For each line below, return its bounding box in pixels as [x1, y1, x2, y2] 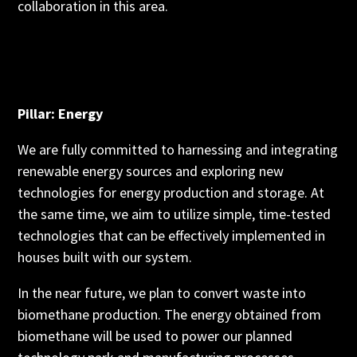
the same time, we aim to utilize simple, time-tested [18, 205, 331, 223]
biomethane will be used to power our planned [18, 327, 293, 345]
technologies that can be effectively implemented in [18, 226, 326, 245]
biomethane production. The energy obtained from [18, 305, 322, 324]
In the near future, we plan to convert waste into [18, 284, 307, 302]
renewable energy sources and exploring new [18, 162, 284, 180]
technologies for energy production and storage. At [18, 183, 325, 202]
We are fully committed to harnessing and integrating [18, 140, 339, 159]
